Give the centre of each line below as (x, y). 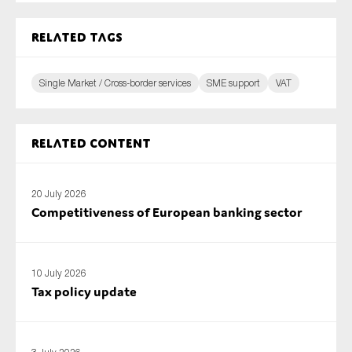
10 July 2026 (59, 273)
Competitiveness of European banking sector (167, 212)
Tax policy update (84, 291)
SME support (233, 83)
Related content (91, 144)
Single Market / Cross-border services (115, 83)
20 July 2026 (59, 193)
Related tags (77, 38)
